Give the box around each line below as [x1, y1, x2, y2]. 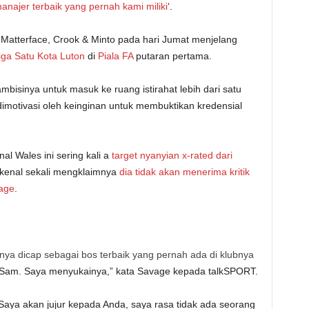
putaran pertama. [132, 50, 212, 61]
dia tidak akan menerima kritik [119, 166, 250, 177]
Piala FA [97, 50, 133, 61]
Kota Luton [37, 50, 85, 61]
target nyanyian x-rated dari [111, 150, 232, 161]
